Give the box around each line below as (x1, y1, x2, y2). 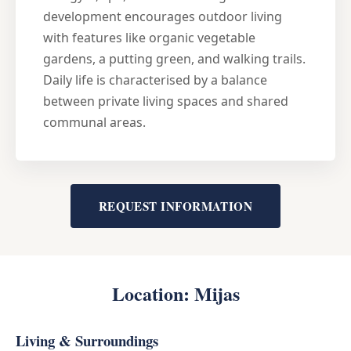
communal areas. (43, 113, 146, 131)
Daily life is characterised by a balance (43, 71, 267, 89)
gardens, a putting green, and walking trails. (43, 49, 306, 67)
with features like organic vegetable (43, 28, 255, 46)
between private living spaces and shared (43, 92, 288, 110)
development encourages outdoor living (43, 7, 282, 25)
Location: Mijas (111, 279, 240, 307)
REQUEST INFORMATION (98, 197, 253, 215)
